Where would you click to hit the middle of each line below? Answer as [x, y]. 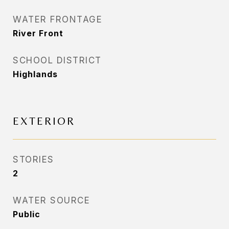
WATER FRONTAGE [58, 19]
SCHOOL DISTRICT [57, 60]
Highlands [35, 74]
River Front [38, 33]
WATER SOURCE [51, 200]
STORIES [33, 159]
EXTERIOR [44, 121]
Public [27, 214]
